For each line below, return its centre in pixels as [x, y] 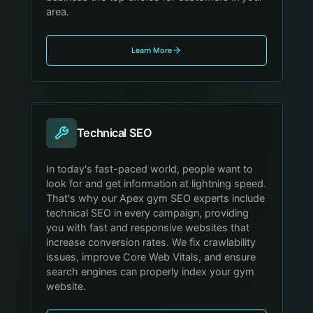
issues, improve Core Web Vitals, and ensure [151, 257]
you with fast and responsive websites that [148, 228]
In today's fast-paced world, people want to [150, 169]
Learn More [151, 51]
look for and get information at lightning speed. [156, 184]
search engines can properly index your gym [151, 272]
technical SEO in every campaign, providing [148, 213]
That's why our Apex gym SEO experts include [156, 199]
